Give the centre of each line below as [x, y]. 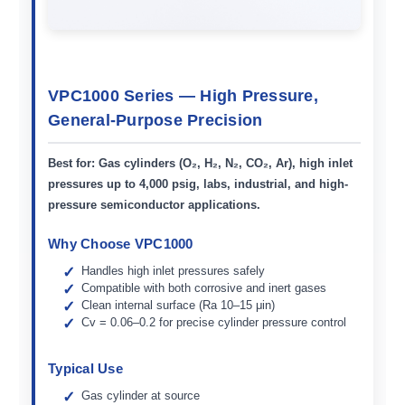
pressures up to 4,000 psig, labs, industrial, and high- [198, 184]
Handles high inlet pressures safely [174, 271]
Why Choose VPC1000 [121, 244]
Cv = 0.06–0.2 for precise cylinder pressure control [214, 323]
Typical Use [85, 369]
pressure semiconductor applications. [154, 205]
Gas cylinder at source [141, 396]
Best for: [71, 164]
